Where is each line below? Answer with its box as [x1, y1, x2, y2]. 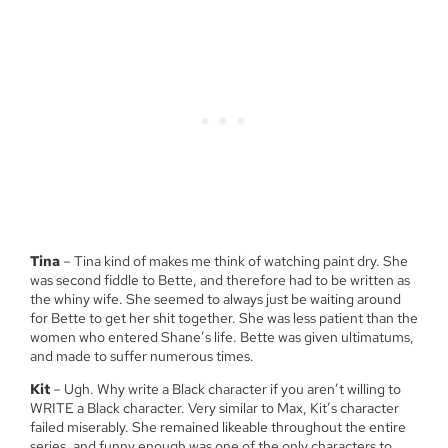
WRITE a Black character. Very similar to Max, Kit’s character [30, 399, 399, 418]
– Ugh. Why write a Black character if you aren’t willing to [50, 380, 401, 399]
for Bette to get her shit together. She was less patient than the [30, 308, 418, 327]
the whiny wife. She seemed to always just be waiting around [30, 289, 401, 308]
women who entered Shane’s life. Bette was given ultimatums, [30, 327, 414, 346]
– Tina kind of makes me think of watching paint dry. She [63, 251, 408, 270]
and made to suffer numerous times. [30, 346, 254, 365]
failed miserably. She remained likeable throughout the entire [30, 418, 406, 437]
